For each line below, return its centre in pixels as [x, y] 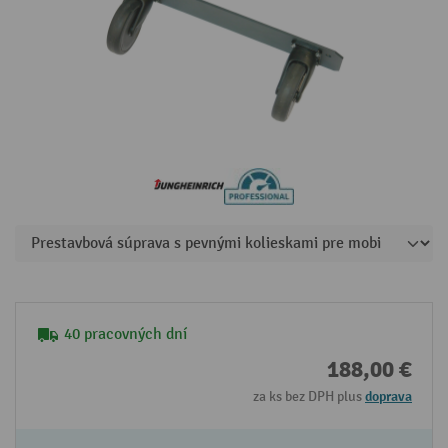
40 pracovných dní [125, 335]
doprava [388, 397]
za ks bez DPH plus [309, 397]
